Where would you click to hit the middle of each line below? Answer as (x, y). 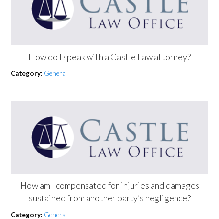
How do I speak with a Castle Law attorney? (109, 56)
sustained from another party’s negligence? (109, 198)
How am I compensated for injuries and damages (109, 185)
